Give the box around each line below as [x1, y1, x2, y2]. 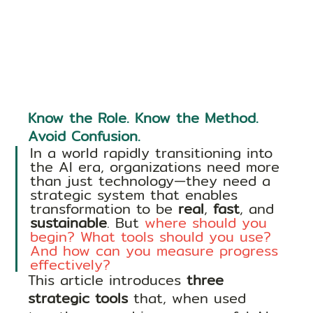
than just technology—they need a [30, 170, 277, 192]
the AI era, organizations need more [30, 156, 286, 178]
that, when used [128, 287, 252, 310]
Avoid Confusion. [28, 125, 141, 147]
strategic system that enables [30, 184, 244, 206]
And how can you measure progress [30, 240, 284, 262]
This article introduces [28, 269, 187, 291]
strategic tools [28, 287, 129, 310]
